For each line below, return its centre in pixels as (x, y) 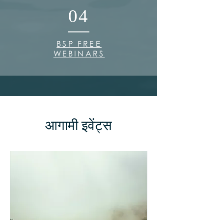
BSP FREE (79, 44)
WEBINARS (79, 54)
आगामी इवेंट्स (79, 126)
